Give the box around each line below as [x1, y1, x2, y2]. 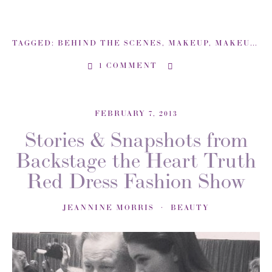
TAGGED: [12, 38, 58, 47]
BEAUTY [171, 202, 209, 212]
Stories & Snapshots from [24, 126, 248, 152]
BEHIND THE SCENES [58, 38, 162, 47]
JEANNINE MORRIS [63, 202, 154, 212]
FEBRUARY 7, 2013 [94, 108, 178, 118]
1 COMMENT [95, 60, 157, 70]
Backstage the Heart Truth [16, 147, 256, 173]
